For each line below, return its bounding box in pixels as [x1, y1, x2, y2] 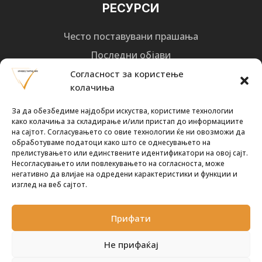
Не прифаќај [104, 238, 158, 250]
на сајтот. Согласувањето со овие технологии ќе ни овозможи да [12, 127, 245, 137]
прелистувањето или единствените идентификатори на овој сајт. [12, 148, 248, 158]
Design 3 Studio [75, 91, 112, 98]
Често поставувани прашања [63, 30, 198, 43]
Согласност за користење [70, 68, 184, 80]
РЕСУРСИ [102, 1, 160, 16]
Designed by [45, 91, 75, 98]
